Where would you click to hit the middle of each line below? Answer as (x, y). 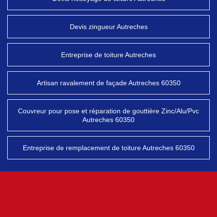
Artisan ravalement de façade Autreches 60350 (108, 83)
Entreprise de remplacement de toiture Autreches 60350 (108, 148)
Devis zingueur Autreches (108, 27)
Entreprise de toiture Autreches (108, 55)
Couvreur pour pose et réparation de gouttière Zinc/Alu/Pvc (108, 111)
